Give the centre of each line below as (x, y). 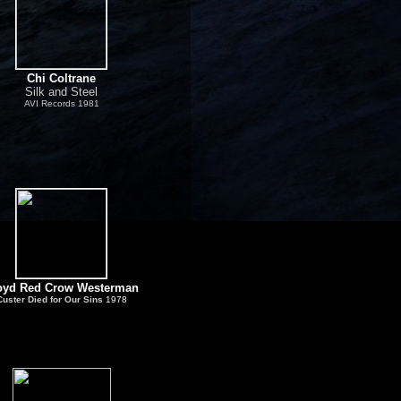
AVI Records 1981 (61, 103)
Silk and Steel (61, 92)
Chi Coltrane (61, 78)
